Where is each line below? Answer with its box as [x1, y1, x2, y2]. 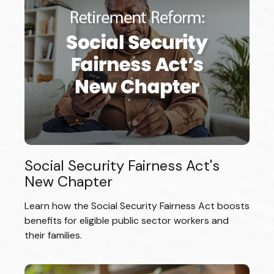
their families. [24, 229, 82, 242]
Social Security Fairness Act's [24, 156, 220, 176]
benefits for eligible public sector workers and [24, 214, 229, 228]
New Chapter [24, 172, 113, 191]
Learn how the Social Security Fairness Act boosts [24, 199, 250, 213]
